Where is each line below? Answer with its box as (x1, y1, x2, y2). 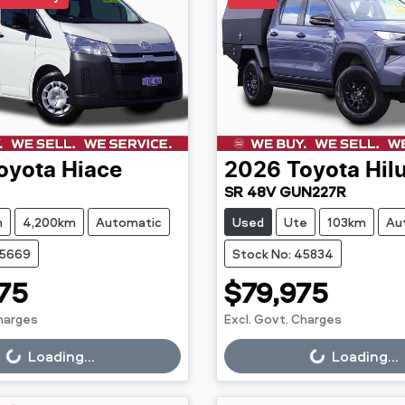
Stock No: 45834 (231, 244, 334, 262)
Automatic (96, 212, 162, 231)
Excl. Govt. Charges (223, 309, 342, 327)
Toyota (286, 159, 360, 182)
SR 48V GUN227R (223, 181, 346, 202)
